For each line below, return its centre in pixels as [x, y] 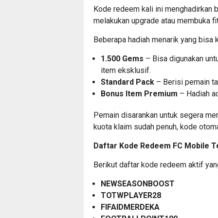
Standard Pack [127, 82]
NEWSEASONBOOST [138, 184]
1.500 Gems [122, 59]
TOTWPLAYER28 [131, 196]
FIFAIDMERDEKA [130, 207]
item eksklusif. [126, 71]
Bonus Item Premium [139, 94]
